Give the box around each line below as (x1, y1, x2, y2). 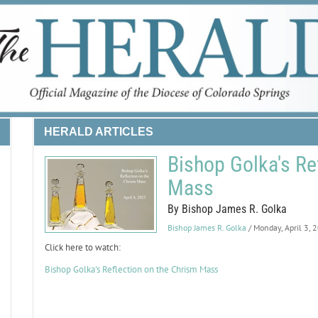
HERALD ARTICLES (43, 126, 153, 138)
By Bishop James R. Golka (167, 202, 287, 216)
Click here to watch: (44, 241, 121, 253)
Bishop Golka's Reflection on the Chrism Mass (44, 263, 218, 275)
